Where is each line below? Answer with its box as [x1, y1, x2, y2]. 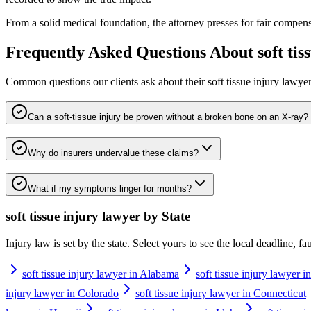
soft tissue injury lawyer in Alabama [22, 267, 179, 280]
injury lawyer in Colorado [6, 287, 119, 299]
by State [140, 209, 190, 224]
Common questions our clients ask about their [6, 76, 208, 88]
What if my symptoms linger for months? [28, 183, 192, 194]
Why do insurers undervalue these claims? [28, 147, 199, 158]
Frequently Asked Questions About [6, 43, 258, 62]
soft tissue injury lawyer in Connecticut [135, 287, 306, 299]
